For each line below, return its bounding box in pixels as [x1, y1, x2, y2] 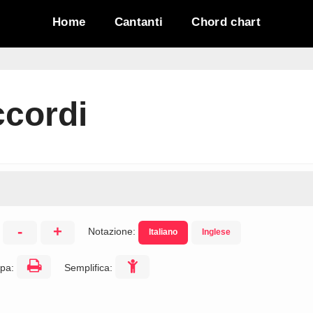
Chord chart [191, 15, 261, 29]
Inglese [202, 227, 231, 237]
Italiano [149, 227, 177, 237]
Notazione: [88, 226, 138, 237]
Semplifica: [64, 262, 115, 273]
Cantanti [114, 15, 163, 29]
